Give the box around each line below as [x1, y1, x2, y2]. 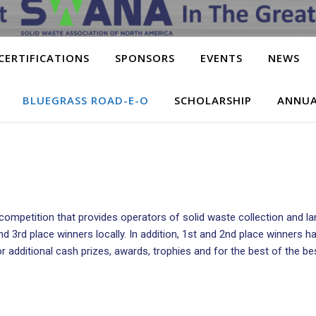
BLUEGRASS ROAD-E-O [23, 93, 149, 107]
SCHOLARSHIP [174, 93, 252, 107]
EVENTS [200, 51, 243, 65]
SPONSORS [115, 51, 175, 65]
